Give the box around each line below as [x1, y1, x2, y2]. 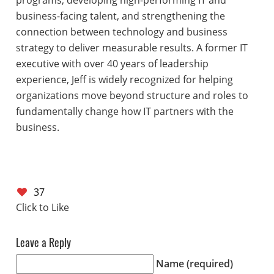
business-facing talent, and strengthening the [15, 9, 225, 23]
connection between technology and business [15, 25, 228, 39]
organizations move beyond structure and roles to [15, 89, 248, 103]
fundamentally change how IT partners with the [15, 105, 234, 119]
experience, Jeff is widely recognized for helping [15, 73, 233, 87]
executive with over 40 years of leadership [15, 57, 209, 71]
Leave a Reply [15, 234, 71, 251]
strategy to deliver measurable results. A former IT [15, 41, 248, 55]
